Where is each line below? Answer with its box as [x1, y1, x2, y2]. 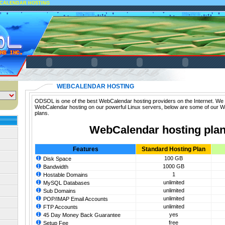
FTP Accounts [42, 204, 78, 210]
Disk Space [42, 156, 71, 162]
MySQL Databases [42, 180, 90, 186]
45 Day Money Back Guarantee [42, 212, 121, 218]
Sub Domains [42, 188, 76, 194]
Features [72, 146, 98, 153]
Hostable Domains [42, 172, 88, 178]
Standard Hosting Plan [142, 146, 205, 153]
